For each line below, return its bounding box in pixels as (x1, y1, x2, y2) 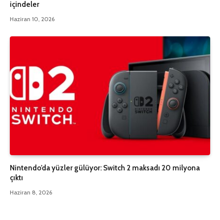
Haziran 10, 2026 (10, 15, 55, 23)
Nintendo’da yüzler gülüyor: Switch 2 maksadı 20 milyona (10, 164, 200, 173)
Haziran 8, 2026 (10, 189, 52, 196)
